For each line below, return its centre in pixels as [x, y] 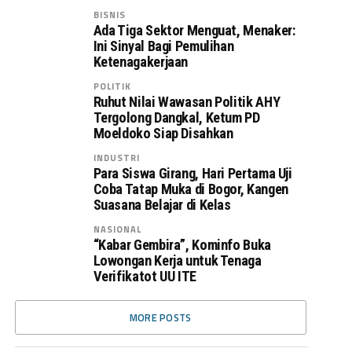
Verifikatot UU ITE [145, 276]
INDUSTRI [117, 158]
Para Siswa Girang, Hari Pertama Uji [192, 173]
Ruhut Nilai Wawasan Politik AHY [187, 102]
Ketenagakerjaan [141, 62]
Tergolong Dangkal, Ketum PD [176, 117]
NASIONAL [117, 229]
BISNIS [110, 15]
